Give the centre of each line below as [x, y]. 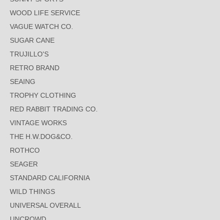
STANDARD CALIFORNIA [50, 178]
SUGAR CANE [32, 40]
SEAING [23, 82]
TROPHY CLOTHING [43, 95]
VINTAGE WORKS [38, 123]
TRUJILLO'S [29, 54]
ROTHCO [25, 150]
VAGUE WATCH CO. [41, 27]
